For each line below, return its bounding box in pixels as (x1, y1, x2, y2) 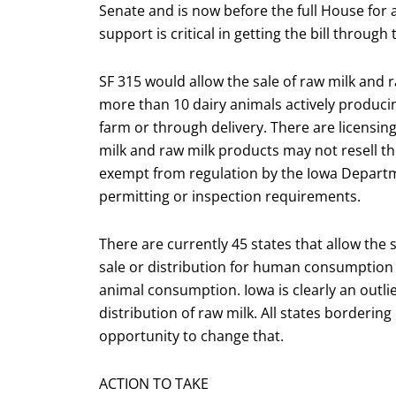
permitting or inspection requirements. (99, 186, 361, 206)
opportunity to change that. (99, 325, 284, 346)
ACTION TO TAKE (99, 373, 209, 393)
